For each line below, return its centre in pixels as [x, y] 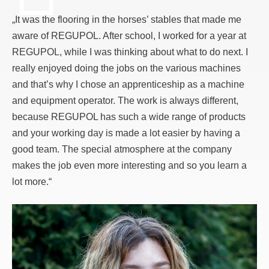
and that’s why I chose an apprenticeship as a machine [128, 84]
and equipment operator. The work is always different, [125, 100]
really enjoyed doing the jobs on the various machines [126, 68]
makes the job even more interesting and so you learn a [129, 165]
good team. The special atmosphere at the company [122, 149]
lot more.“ [32, 181]
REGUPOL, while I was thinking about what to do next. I [130, 52]
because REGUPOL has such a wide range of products [129, 116]
